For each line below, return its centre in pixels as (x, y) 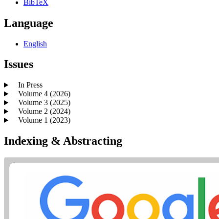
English (35, 44)
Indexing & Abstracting (63, 141)
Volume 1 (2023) (41, 120)
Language (29, 23)
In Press (27, 85)
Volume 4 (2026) (41, 94)
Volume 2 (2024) (41, 111)
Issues (19, 64)
